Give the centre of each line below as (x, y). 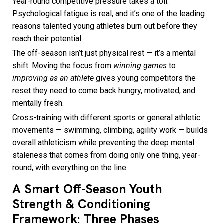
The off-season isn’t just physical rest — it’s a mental (104, 53)
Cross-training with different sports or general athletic (106, 118)
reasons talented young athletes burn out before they (105, 26)
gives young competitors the (145, 78)
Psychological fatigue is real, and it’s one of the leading (109, 14)
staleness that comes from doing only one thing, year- (106, 155)
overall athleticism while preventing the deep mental (103, 143)
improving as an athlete (53, 78)
